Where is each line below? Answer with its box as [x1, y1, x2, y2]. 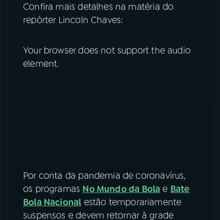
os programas [23, 183, 83, 195]
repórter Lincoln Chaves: [23, 14, 123, 26]
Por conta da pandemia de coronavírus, [23, 170, 186, 182]
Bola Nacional [23, 196, 82, 209]
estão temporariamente [81, 196, 182, 209]
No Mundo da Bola [82, 183, 161, 195]
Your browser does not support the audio [23, 44, 191, 56]
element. [23, 57, 59, 70]
